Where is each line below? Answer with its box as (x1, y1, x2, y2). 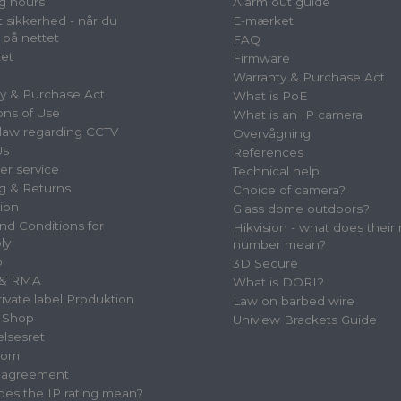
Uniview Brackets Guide (233, 312, 377, 328)
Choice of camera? (233, 183, 346, 198)
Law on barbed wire (233, 294, 354, 309)
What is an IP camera (233, 107, 363, 123)
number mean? (233, 237, 326, 252)
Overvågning (233, 126, 311, 141)
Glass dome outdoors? (233, 201, 370, 217)
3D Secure (233, 256, 298, 271)
